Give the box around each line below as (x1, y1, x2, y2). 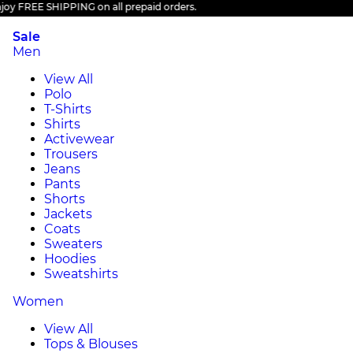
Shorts (44, 191, 85, 206)
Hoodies (44, 251, 96, 266)
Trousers (44, 147, 98, 162)
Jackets (44, 206, 92, 221)
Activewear (44, 132, 114, 147)
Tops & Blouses (44, 336, 138, 351)
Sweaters (44, 236, 102, 251)
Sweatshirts (44, 266, 118, 281)
